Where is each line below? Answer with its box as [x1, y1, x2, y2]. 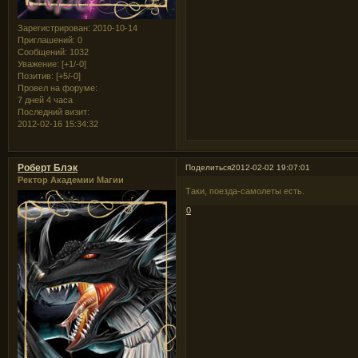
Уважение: [18, 59, 59, 70]
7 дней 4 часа [18, 95, 73, 105]
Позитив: [18, 71, 54, 82]
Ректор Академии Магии [18, 175, 124, 185]
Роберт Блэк [18, 162, 78, 174]
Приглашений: [18, 35, 75, 46]
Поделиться [185, 163, 232, 173]
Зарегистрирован [18, 23, 88, 34]
